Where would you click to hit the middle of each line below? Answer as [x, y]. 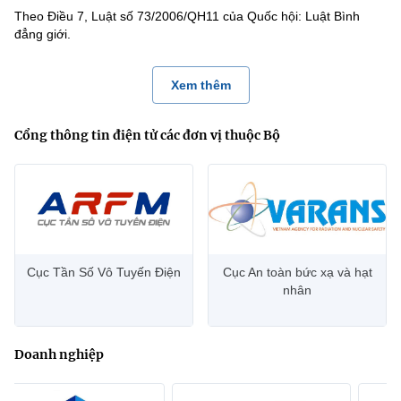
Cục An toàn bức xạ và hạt [297, 272]
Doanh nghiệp [59, 354]
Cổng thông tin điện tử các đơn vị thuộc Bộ [147, 135]
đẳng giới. [43, 34]
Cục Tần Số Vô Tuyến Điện [104, 272]
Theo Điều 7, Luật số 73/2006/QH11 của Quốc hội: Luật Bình [187, 16]
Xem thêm [200, 85]
